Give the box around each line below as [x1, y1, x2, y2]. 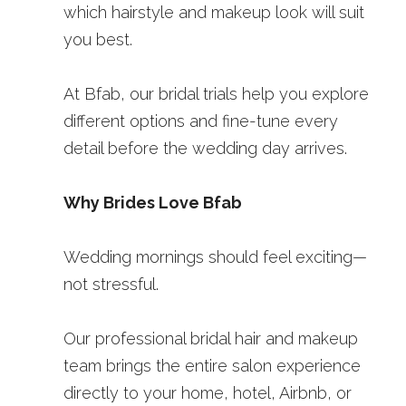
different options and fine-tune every [63, 111, 338, 130]
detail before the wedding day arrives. [63, 139, 347, 158]
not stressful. [63, 275, 159, 294]
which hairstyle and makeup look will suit [63, 3, 364, 22]
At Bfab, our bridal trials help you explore [63, 84, 369, 103]
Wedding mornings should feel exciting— [63, 247, 367, 266]
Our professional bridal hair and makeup [63, 329, 358, 348]
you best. [63, 30, 132, 49]
